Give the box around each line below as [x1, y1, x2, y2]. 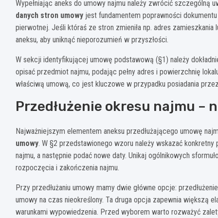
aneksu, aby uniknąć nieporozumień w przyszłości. [16, 35, 168, 44]
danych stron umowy [16, 10, 83, 20]
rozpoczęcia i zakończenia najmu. [16, 163, 119, 172]
